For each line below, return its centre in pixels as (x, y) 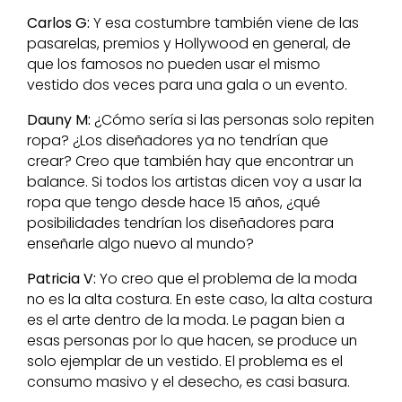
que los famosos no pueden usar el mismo (174, 65)
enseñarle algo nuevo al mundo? (140, 244)
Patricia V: (61, 279)
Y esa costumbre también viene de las (224, 23)
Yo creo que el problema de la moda (227, 279)
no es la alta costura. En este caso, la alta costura (200, 300)
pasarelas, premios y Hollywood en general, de (189, 44)
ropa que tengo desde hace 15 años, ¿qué (174, 203)
